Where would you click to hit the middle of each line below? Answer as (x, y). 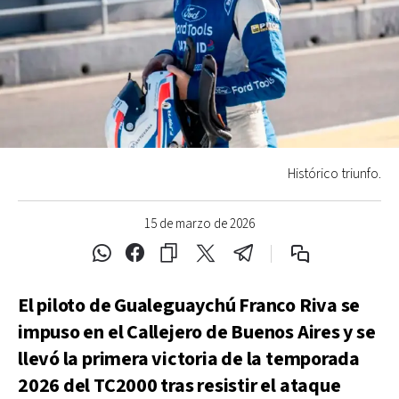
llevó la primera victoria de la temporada (189, 359)
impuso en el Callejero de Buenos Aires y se (197, 332)
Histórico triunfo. (334, 174)
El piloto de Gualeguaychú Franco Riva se (189, 305)
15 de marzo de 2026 (199, 224)
